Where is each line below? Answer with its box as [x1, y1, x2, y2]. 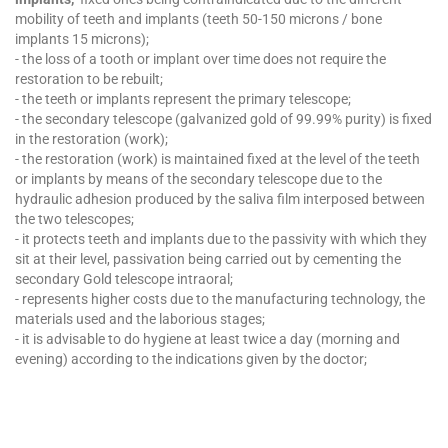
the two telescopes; [15, 210, 134, 227]
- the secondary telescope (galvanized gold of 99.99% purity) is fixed [15, 110, 432, 127]
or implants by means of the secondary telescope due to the [15, 170, 382, 187]
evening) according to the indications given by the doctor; [15, 350, 367, 367]
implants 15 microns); [15, 30, 149, 47]
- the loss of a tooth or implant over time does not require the [15, 50, 386, 67]
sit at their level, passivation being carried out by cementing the [15, 250, 401, 267]
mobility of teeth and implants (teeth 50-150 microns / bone [15, 10, 382, 27]
